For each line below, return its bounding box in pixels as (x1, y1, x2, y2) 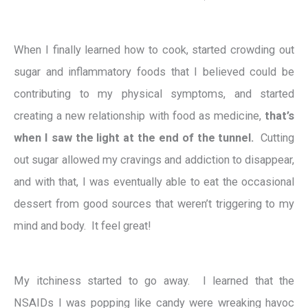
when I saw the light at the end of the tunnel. (14, 131, 258, 144)
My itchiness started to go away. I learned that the (14, 274, 294, 288)
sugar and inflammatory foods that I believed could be (14, 65, 294, 78)
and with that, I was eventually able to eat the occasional (14, 175, 294, 188)
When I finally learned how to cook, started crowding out (14, 43, 294, 56)
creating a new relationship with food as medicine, (14, 109, 265, 122)
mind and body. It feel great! (14, 219, 151, 232)
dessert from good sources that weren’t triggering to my (14, 197, 294, 210)
